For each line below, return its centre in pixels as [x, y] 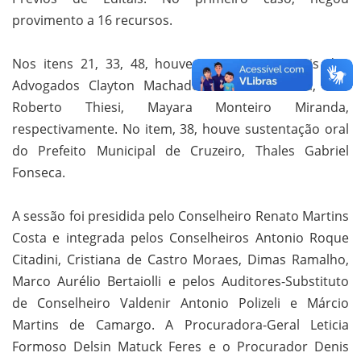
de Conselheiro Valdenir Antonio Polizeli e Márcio [180, 303]
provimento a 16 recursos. [92, 21]
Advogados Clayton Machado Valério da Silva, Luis [180, 86]
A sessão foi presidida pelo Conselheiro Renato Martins [180, 216]
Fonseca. [39, 173]
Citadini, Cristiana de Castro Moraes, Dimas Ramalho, [180, 260]
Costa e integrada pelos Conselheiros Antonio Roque [180, 238]
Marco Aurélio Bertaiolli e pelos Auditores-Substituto [180, 282]
